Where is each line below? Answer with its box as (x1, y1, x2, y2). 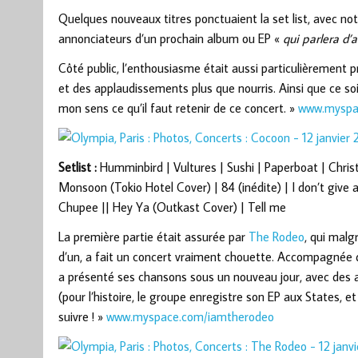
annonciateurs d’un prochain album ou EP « (58, 30, 283, 47)
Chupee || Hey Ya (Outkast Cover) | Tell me (58, 199, 286, 216)
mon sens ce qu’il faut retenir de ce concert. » (58, 100, 298, 117)
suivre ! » (58, 308, 106, 325)
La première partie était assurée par (58, 229, 249, 245)
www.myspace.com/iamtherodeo (105, 308, 274, 325)
